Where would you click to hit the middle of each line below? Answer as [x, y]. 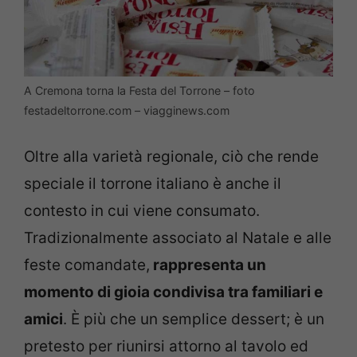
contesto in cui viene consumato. [142, 210]
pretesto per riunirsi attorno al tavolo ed [166, 346]
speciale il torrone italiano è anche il [153, 183]
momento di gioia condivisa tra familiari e [173, 292]
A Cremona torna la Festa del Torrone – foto [139, 91]
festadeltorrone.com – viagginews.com [127, 111]
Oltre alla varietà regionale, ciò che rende [171, 156]
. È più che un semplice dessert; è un [194, 319]
